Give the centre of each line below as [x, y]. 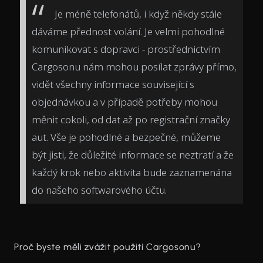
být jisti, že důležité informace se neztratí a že [133, 154]
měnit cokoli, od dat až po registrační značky [131, 119]
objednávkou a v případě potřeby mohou [124, 102]
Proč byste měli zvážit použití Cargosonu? [108, 247]
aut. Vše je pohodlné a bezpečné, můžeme [126, 137]
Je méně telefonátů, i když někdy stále [138, 14]
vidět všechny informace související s [113, 84]
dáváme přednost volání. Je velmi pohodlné [128, 31]
